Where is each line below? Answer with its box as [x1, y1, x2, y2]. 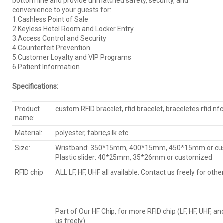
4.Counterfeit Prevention [12, 44, 90, 52]
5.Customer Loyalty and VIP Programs [12, 53, 131, 62]
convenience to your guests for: [12, 6, 111, 14]
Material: [15, 129, 42, 137]
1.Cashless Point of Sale [12, 15, 88, 24]
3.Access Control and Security [12, 34, 106, 43]
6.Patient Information [12, 63, 80, 71]
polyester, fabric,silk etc [55, 129, 128, 137]
